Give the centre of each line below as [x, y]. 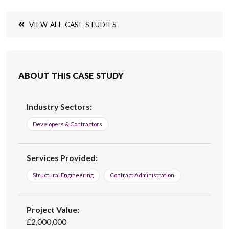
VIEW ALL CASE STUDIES [72, 24]
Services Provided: [62, 158]
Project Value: [53, 210]
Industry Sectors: [59, 106]
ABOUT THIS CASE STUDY [71, 75]
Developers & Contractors [68, 124]
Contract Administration [142, 175]
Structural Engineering [63, 175]
